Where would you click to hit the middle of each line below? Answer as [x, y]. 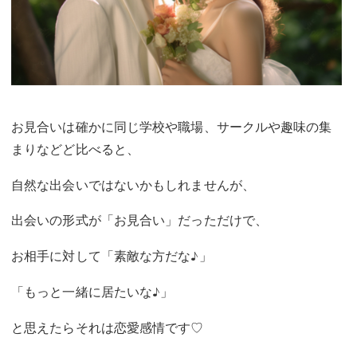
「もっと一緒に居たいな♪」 [92, 292]
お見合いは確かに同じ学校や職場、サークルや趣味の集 [172, 126]
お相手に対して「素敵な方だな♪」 [112, 256]
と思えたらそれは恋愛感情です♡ [108, 327]
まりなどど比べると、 [75, 148]
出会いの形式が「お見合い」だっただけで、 [139, 220]
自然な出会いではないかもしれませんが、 [133, 184]
